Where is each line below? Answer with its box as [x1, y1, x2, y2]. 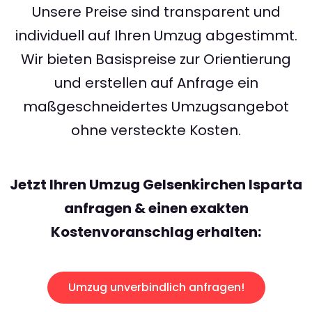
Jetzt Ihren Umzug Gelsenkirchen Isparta [10, 175, 302, 195]
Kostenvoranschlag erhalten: [51, 222, 261, 242]
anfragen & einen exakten [63, 198, 249, 219]
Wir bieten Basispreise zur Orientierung [21, 49, 291, 70]
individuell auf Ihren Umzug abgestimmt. [15, 26, 297, 46]
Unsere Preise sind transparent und [31, 2, 281, 22]
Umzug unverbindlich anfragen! [68, 279, 244, 296]
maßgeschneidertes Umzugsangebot [23, 97, 289, 117]
